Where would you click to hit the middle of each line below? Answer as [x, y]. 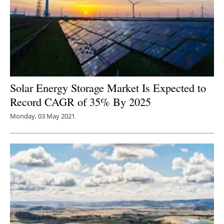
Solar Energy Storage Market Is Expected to [108, 88]
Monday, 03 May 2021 [42, 116]
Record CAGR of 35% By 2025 [80, 102]
